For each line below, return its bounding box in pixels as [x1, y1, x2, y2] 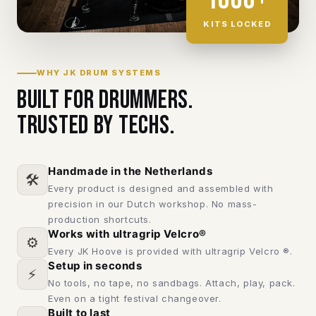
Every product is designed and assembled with [48, 183, 274, 195]
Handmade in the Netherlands [48, 164, 213, 178]
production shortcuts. [48, 214, 152, 226]
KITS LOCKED [203, 19, 271, 30]
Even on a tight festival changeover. [48, 293, 221, 305]
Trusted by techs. [17, 111, 175, 142]
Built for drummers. [17, 85, 193, 116]
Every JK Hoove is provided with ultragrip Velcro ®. [48, 245, 293, 257]
